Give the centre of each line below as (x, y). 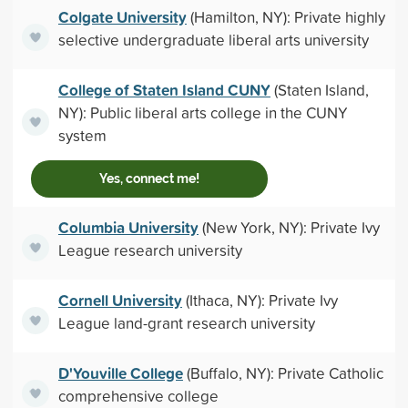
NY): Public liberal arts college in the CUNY (203, 112)
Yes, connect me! (149, 178)
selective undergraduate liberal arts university (213, 40)
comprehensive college (138, 396)
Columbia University (128, 227)
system (82, 135)
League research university (150, 250)
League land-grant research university (186, 323)
